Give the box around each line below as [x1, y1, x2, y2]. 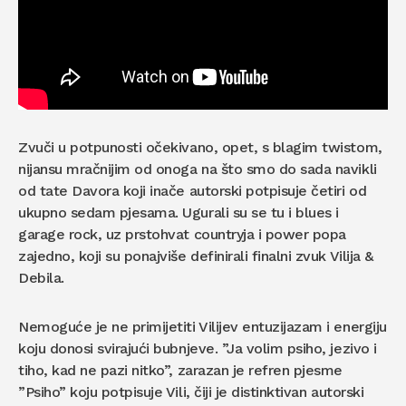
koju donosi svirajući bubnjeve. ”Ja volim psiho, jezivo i [18, 340, 377, 357]
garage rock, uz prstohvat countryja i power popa [18, 226, 346, 243]
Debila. [18, 269, 64, 286]
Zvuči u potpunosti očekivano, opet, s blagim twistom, [18, 139, 382, 156]
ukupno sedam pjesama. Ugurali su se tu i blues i [18, 204, 339, 221]
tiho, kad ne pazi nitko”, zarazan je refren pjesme [18, 362, 343, 379]
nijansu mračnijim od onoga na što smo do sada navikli [18, 160, 377, 178]
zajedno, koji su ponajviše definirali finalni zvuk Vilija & [18, 247, 373, 265]
